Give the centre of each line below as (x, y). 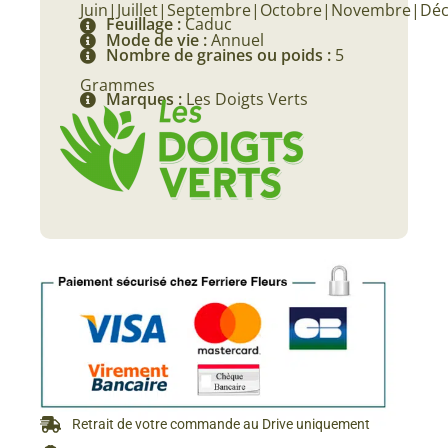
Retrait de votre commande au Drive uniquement (221, 424)
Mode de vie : (158, 39)
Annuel (237, 39)
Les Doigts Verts (247, 99)
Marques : (146, 99)
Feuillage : (145, 24)
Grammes (117, 85)
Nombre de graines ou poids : (220, 54)
